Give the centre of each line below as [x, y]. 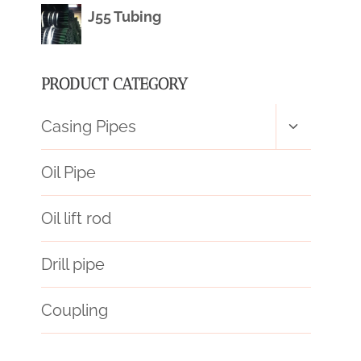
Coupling [75, 311]
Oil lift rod [76, 219]
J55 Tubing [124, 17]
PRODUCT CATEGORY [114, 84]
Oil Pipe [68, 173]
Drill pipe [73, 265]
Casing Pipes [89, 127]
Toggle [310, 120]
